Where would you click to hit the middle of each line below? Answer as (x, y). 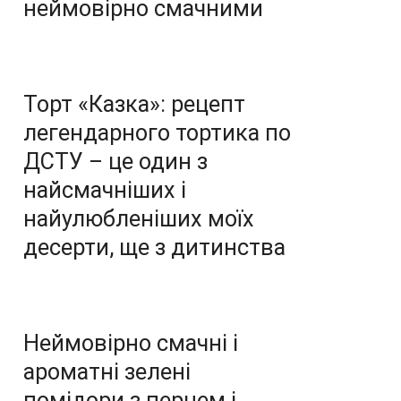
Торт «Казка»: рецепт (134, 104)
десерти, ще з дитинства (154, 247)
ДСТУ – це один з (115, 162)
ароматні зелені (107, 372)
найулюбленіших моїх (139, 219)
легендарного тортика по (157, 133)
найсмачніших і (105, 190)
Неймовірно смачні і (131, 343)
